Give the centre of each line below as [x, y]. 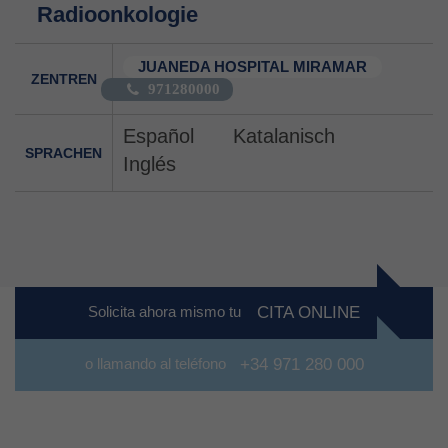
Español [158, 135]
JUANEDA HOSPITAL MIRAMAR [252, 66]
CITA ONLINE [308, 313]
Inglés [149, 163]
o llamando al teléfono [157, 364]
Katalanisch [283, 135]
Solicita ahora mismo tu [166, 312]
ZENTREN [63, 78]
